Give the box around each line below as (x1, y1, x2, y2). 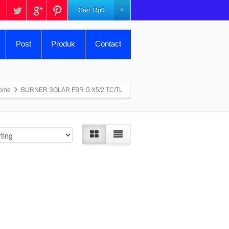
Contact (95, 39, 121, 48)
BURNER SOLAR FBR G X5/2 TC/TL (21, 86, 123, 94)
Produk (51, 39, 75, 48)
